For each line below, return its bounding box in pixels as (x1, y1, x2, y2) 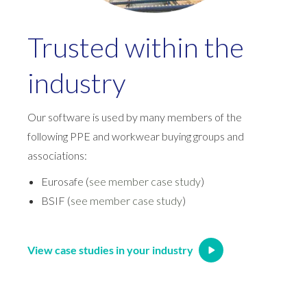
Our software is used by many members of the (27, 110, 242, 123)
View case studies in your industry (27, 243, 193, 256)
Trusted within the (27, 30, 244, 64)
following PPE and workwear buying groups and (27, 129, 244, 143)
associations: (27, 148, 87, 162)
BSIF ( (41, 193, 71, 207)
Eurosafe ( (41, 174, 89, 188)
